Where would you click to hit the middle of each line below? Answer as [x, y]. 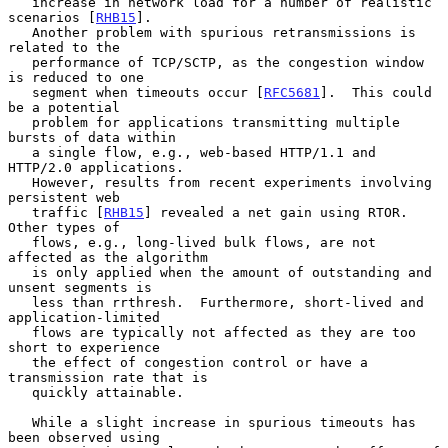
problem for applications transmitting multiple [20, 122]
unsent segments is [80, 287]
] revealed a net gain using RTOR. [276, 212]
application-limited [84, 317]
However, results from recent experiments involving [20, 182]
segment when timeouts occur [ [148, 92]
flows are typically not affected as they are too [20, 332]
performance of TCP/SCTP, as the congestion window [20, 62]
